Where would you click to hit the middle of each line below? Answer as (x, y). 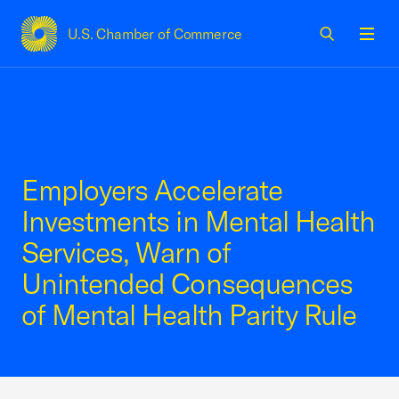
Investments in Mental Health (199, 221)
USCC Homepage (78, 43)
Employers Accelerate (152, 190)
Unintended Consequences (187, 283)
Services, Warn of (126, 252)
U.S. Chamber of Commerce (155, 34)
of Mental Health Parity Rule (189, 314)
